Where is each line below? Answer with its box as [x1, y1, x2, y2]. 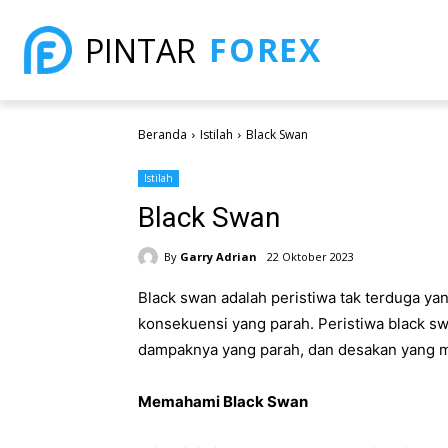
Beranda [138, 126, 187, 143]
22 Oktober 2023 [266, 249, 354, 265]
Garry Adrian [180, 248, 257, 264]
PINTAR [85, 28, 196, 72]
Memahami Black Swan [138, 391, 308, 411]
